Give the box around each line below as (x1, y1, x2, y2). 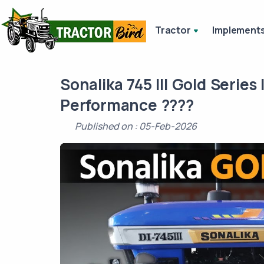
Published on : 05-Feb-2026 (75, 120, 197, 133)
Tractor (155, 23, 191, 37)
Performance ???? (60, 94, 194, 115)
